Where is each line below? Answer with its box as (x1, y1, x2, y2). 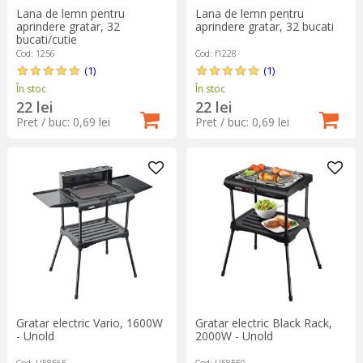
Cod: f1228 (194, 46, 237, 59)
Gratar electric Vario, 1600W (15, 314, 163, 331)
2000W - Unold (194, 327, 273, 344)
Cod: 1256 (15, 46, 55, 59)
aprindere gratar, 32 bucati (194, 18, 334, 34)
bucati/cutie (15, 31, 77, 47)
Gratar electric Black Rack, (194, 314, 332, 331)
